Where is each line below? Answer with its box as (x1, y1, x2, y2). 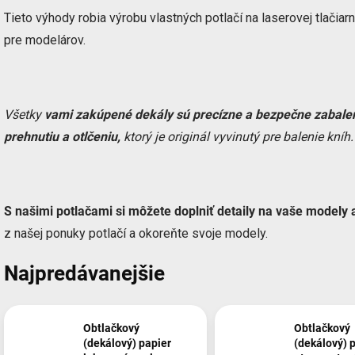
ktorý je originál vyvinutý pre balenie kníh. (124, 129, 353, 144)
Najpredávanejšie (4, 261, 165, 285)
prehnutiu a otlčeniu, (4, 129, 124, 144)
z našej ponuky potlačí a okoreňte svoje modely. (4, 226, 268, 241)
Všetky (4, 107, 44, 122)
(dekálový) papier (83, 337, 171, 350)
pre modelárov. (4, 32, 86, 48)
